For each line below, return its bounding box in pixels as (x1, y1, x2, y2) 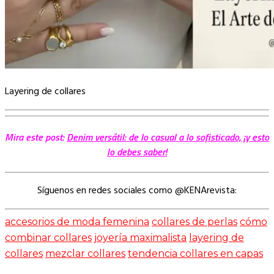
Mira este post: (5, 130, 67, 145)
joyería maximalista (94, 232, 187, 244)
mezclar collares (45, 248, 125, 260)
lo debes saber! (107, 144, 167, 160)
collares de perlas (152, 216, 237, 228)
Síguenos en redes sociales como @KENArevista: (37, 183, 237, 199)
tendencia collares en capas (128, 248, 263, 260)
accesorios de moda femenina (5, 216, 149, 228)
